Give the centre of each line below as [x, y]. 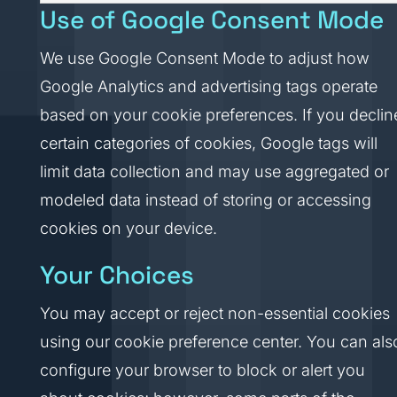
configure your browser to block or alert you [202, 370]
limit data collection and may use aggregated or [214, 171]
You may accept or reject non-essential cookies [214, 313]
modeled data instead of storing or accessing [205, 200]
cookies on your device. [128, 228]
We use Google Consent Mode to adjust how [204, 58]
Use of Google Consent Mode [211, 19]
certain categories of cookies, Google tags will [208, 143]
